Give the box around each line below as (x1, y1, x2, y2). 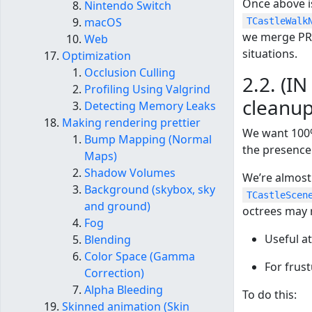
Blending (84, 232, 131, 248)
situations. (242, 46, 297, 62)
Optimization (62, 48, 131, 64)
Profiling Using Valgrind (84, 81, 210, 97)
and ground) (84, 198, 150, 214)
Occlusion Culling (84, 65, 175, 81)
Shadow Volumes (84, 165, 175, 181)
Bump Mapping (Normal (84, 132, 212, 148)
